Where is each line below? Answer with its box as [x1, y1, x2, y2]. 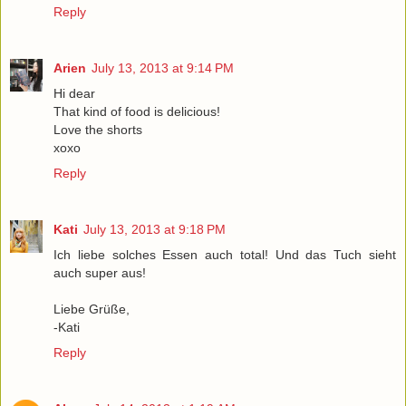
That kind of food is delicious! [53, 104, 220, 120]
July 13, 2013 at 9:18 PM [83, 222, 226, 237]
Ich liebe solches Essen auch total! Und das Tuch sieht [53, 247, 396, 263]
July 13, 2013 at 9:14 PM [92, 61, 234, 76]
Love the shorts [53, 122, 142, 138]
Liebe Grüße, [53, 302, 130, 317]
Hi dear [53, 86, 95, 101]
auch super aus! [53, 266, 146, 281]
